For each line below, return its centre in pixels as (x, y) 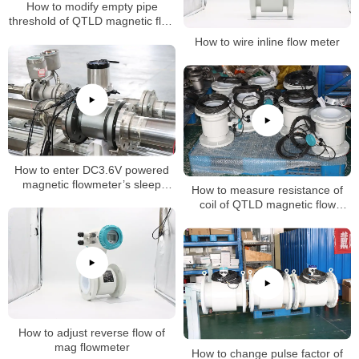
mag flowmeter (92, 347)
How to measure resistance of (235, 190)
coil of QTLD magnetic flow (267, 205)
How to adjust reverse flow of (92, 332)
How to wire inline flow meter (267, 42)
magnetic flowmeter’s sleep (92, 184)
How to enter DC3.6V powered (92, 169)
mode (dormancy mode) (92, 198)
